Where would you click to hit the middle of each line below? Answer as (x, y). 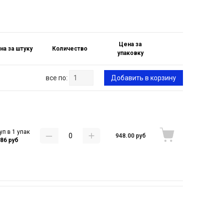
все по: (57, 78)
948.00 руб (131, 136)
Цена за (130, 44)
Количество (70, 49)
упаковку (130, 53)
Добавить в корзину (144, 78)
